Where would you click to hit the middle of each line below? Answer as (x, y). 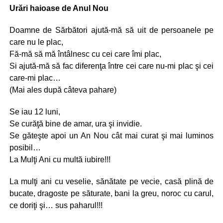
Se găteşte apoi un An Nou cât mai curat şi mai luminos (111, 136)
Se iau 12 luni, (35, 112)
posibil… (25, 148)
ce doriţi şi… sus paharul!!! (56, 205)
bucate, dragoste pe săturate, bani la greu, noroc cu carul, (111, 193)
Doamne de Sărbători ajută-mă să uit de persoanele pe (111, 30)
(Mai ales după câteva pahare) (63, 90)
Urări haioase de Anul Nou (59, 8)
